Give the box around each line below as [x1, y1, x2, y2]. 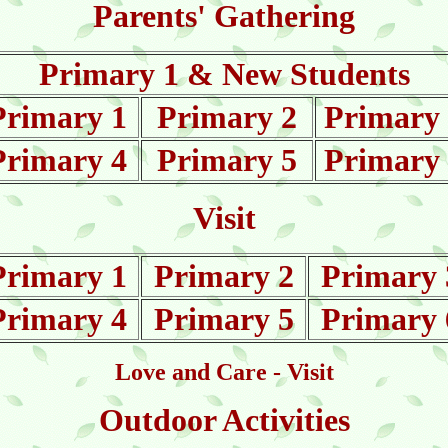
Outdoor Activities [98, 402, 350, 438]
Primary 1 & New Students [38, 56, 410, 92]
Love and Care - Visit [114, 359, 334, 385]
